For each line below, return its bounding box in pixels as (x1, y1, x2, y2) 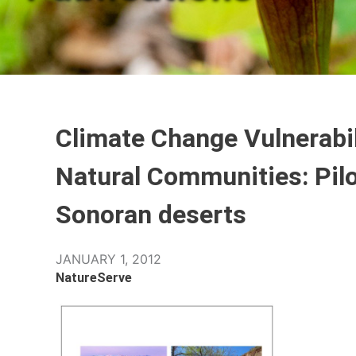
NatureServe (56, 269, 132, 285)
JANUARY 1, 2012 (56, 250, 161, 267)
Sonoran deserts (56, 199, 246, 230)
